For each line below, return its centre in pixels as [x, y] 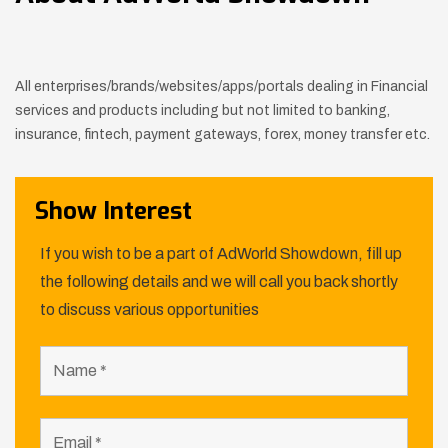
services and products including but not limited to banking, [202, 110]
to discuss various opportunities [149, 309]
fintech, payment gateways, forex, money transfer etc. [255, 134]
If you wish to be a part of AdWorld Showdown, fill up [221, 253]
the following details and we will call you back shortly [219, 281]
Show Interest [113, 210]
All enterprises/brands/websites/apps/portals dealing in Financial [221, 86]
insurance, [48, 134]
